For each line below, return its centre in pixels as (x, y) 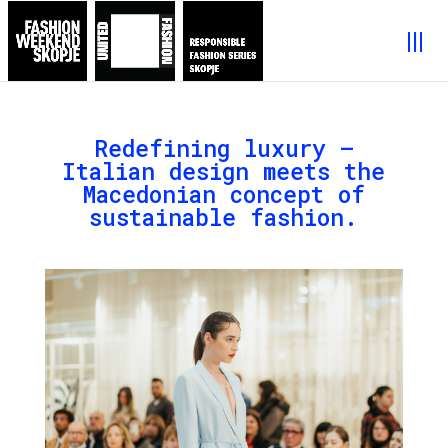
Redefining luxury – (223, 148)
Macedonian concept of (224, 194)
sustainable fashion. (224, 217)
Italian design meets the (224, 171)
